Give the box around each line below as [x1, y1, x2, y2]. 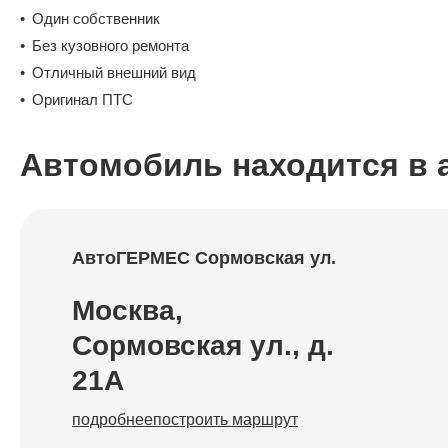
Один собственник [32, 10, 160, 28]
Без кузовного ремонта [32, 37, 189, 55]
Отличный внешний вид [32, 64, 196, 82]
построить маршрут [153, 411, 298, 429]
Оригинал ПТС [32, 91, 133, 109]
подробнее [72, 411, 153, 429]
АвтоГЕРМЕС [72, 248, 195, 269]
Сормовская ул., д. [72, 330, 334, 362]
